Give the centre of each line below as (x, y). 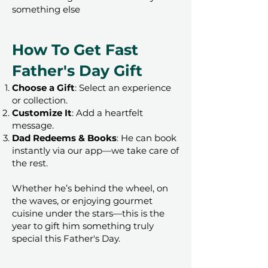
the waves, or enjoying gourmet (82, 201)
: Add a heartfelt (107, 113)
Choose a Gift (43, 88)
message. (33, 126)
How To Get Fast (75, 50)
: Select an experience (123, 88)
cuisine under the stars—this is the (88, 214)
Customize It (42, 113)
